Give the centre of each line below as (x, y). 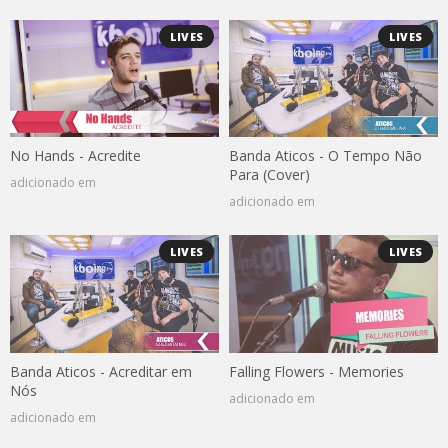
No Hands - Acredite (75, 156)
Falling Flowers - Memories (316, 371)
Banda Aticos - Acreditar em (101, 371)
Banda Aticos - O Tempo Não (325, 156)
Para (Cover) (269, 175)
